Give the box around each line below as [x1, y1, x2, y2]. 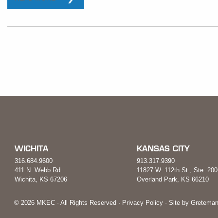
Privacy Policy [122, 199, 163, 207]
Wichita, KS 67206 [15, 176, 67, 183]
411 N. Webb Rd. [15, 166, 62, 174]
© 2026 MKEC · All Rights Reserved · [14, 199, 122, 207]
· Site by [163, 199, 191, 207]
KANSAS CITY [137, 144, 190, 154]
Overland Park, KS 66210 [137, 176, 209, 183]
